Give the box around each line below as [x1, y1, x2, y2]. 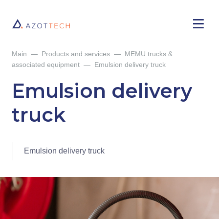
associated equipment [12, 61, 80, 68]
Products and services [42, 50, 110, 58]
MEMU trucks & [125, 50, 173, 58]
